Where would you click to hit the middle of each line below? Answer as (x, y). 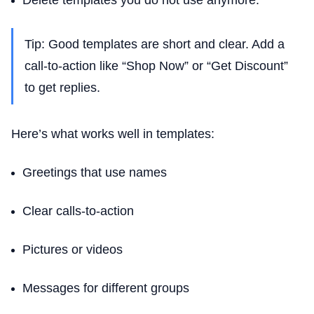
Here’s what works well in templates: (113, 134)
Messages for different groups (106, 288)
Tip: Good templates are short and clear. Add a (155, 44)
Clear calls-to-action (78, 211)
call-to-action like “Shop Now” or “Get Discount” (156, 66)
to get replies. (62, 88)
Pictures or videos (73, 250)
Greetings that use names (95, 172)
